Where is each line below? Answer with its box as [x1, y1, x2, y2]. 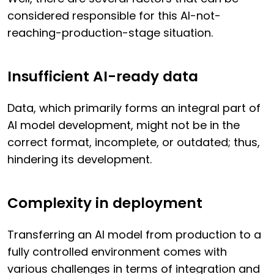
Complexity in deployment [7, 193, 202, 213]
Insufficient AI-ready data [7, 67, 198, 87]
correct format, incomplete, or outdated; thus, [7, 135, 260, 150]
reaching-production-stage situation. [7, 25, 213, 41]
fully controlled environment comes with [7, 244, 227, 260]
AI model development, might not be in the [7, 117, 240, 133]
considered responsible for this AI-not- [7, 8, 221, 24]
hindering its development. [7, 152, 152, 168]
